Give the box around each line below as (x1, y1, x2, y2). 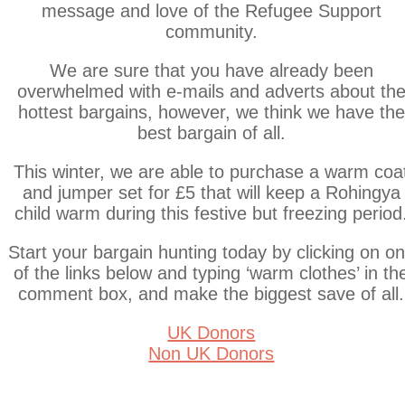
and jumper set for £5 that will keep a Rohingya (22, 183, 400, 203)
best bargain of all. (137, 123, 286, 144)
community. (165, 22, 258, 42)
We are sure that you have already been (49, 61, 373, 81)
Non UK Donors (148, 344, 275, 364)
